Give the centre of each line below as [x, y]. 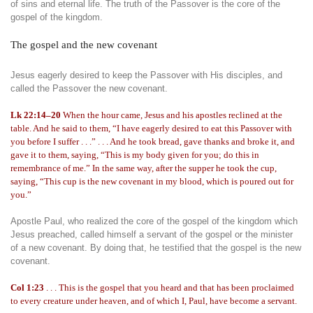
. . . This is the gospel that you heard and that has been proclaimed [169, 287]
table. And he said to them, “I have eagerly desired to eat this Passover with [151, 128]
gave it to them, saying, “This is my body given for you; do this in [135, 155]
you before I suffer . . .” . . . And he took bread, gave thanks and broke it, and [153, 141]
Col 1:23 [27, 287]
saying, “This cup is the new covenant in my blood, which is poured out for [152, 181]
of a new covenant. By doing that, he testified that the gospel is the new [156, 248]
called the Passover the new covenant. [89, 88]
